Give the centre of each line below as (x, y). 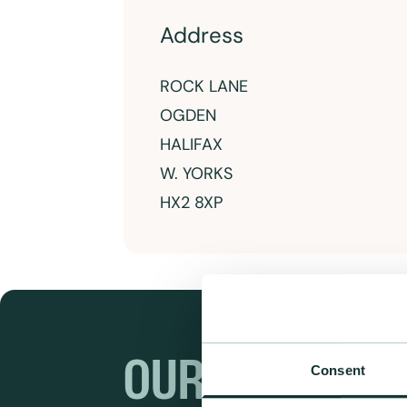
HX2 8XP (191, 203)
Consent (338, 370)
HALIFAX (191, 144)
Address (202, 35)
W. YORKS (196, 174)
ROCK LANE (204, 86)
